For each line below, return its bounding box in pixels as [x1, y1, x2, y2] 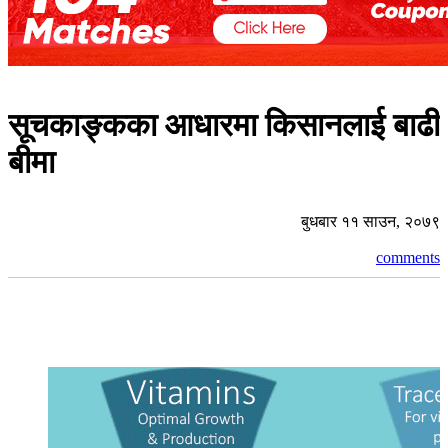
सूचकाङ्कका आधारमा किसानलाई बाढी [8, 107, 440, 144]
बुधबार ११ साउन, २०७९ [301, 212, 440, 230]
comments [376, 248, 440, 266]
